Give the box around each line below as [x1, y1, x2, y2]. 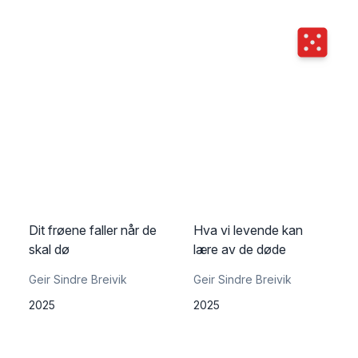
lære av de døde [193, 241, 286, 257]
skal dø [29, 241, 70, 257]
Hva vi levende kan [193, 222, 303, 238]
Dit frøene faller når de [29, 222, 157, 238]
